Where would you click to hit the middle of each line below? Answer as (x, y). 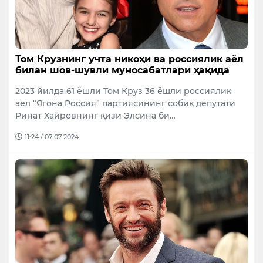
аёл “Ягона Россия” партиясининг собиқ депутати (125, 103)
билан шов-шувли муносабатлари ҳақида (122, 70)
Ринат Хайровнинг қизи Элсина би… (95, 115)
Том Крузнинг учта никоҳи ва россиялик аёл (129, 59)
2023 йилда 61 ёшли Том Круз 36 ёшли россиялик (123, 91)
